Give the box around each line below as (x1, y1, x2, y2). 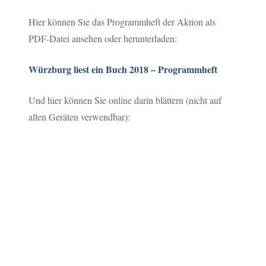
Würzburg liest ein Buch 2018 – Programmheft (28, 62, 218, 76)
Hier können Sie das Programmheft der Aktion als (28, 15, 216, 28)
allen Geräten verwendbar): (28, 110, 131, 123)
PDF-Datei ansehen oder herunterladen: (28, 31, 178, 45)
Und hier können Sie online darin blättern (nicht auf (28, 93, 222, 106)
